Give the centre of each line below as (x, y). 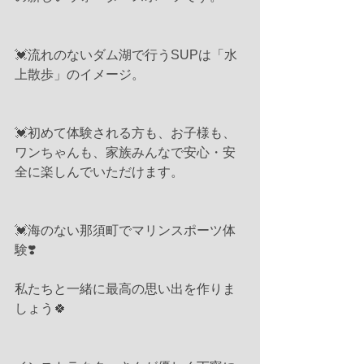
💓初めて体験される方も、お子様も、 (125, 132)
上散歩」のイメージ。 (80, 74)
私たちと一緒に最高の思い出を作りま (125, 288)
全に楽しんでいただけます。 (99, 171)
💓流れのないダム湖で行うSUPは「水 (126, 54)
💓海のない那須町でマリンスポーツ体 (125, 230)
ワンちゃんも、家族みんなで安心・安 (125, 152)
